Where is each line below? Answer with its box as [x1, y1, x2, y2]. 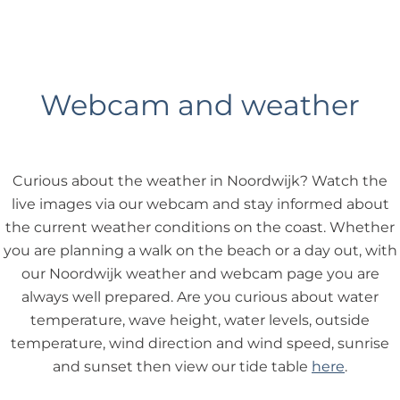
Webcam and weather [40, 87, 360, 122]
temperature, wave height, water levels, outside [30, 312, 370, 329]
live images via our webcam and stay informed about [11, 196, 389, 212]
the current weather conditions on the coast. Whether [5, 219, 395, 236]
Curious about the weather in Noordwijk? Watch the [12, 172, 387, 189]
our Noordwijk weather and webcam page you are [21, 265, 379, 282]
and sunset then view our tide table [53, 358, 312, 375]
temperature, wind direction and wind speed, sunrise [11, 335, 389, 352]
